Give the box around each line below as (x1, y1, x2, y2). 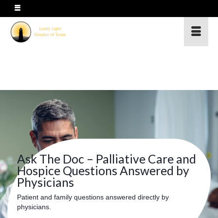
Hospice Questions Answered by (17, 163, 189, 178)
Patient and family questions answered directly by (17, 193, 169, 201)
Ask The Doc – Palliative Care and (17, 152, 196, 166)
